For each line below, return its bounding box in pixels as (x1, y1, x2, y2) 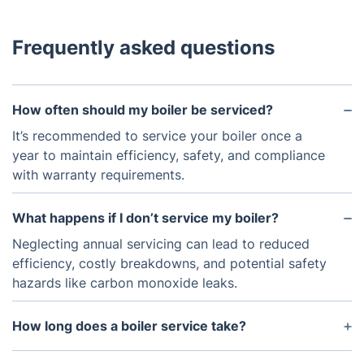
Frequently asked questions (12, 36, 275, 59)
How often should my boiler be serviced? (12, 102, 273, 118)
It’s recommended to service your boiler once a (12, 128, 302, 144)
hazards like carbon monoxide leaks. (12, 275, 237, 291)
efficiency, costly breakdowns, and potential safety (12, 255, 327, 271)
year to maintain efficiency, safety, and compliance (12, 147, 325, 163)
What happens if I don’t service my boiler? (12, 210, 279, 226)
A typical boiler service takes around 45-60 (12, 344, 280, 360)
